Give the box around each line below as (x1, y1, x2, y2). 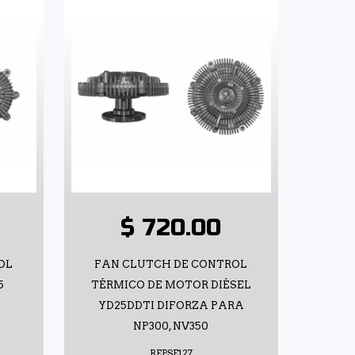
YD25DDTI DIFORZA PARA (97, 299, 244, 311)
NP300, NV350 (133, 319, 209, 332)
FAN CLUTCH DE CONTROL (94, 258, 248, 270)
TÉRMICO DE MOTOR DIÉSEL (90, 278, 251, 291)
